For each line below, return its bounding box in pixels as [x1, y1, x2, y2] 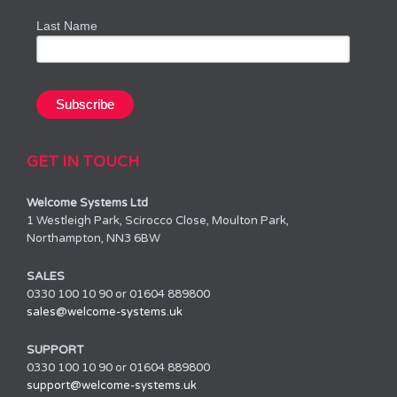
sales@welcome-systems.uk [27, 304, 183, 319]
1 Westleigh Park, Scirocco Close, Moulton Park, [27, 213, 289, 228]
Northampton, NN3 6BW [27, 230, 160, 245]
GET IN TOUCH [27, 152, 139, 171]
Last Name [36, 18, 98, 33]
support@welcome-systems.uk [27, 378, 197, 393]
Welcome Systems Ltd [27, 195, 148, 210]
